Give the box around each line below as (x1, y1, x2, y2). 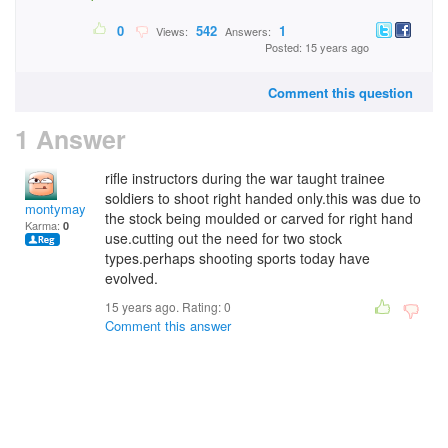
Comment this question (268, 83, 413, 102)
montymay (25, 199, 86, 218)
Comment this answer (105, 316, 231, 335)
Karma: (25, 217, 63, 233)
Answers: (222, 23, 274, 40)
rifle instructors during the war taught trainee (105, 168, 385, 188)
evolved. (105, 268, 158, 288)
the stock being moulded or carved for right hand (105, 208, 413, 228)
